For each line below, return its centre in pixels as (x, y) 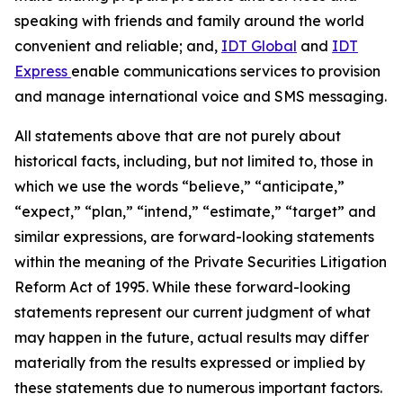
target (315, 211)
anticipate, (300, 186)
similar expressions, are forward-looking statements (194, 237)
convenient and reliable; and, (118, 46)
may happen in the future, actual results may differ (192, 337)
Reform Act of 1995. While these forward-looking (183, 287)
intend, (168, 211)
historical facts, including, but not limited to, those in (194, 161)
